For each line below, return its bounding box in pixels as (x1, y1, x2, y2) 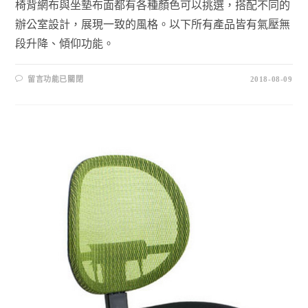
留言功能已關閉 (27, 74, 84, 83)
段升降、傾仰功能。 (15, 37, 115, 49)
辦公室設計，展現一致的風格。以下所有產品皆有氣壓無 (15, 18, 291, 30)
